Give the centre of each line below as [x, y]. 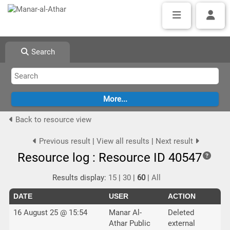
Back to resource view [52, 120]
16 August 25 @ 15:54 [50, 213]
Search [42, 52]
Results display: [81, 178]
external [181, 223]
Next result [175, 141]
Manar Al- [125, 213]
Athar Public [129, 223]
